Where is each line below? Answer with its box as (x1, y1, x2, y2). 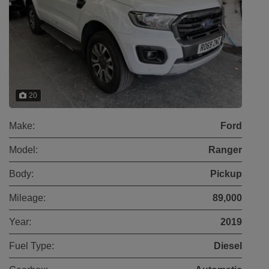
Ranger (208, 144, 242, 155)
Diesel (214, 240, 242, 251)
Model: (9, 144, 38, 155)
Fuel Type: (9, 240, 54, 251)
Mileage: (9, 192, 46, 203)
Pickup (210, 168, 242, 179)
